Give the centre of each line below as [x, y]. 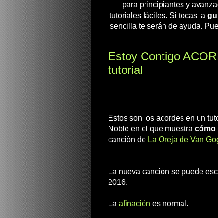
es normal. [169, 203]
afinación [135, 203]
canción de [128, 139]
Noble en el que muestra [151, 128]
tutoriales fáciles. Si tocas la [158, 15]
